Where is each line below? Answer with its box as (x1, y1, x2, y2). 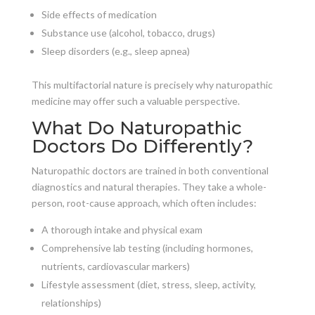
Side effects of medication (41, 8, 157, 20)
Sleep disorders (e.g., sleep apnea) (41, 44, 190, 57)
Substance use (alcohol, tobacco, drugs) (41, 26, 215, 39)
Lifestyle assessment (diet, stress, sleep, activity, (41, 278, 256, 290)
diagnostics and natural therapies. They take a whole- (31, 180, 266, 193)
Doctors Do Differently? (31, 134, 253, 157)
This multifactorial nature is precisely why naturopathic (31, 78, 273, 91)
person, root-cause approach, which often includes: (31, 196, 257, 209)
